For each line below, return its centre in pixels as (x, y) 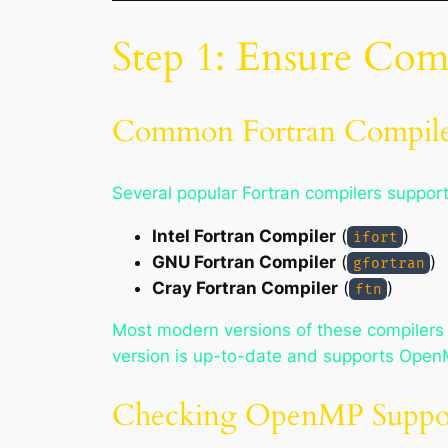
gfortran (388, 263)
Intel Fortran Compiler (244, 235)
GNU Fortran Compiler (244, 261)
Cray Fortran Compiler (245, 287)
